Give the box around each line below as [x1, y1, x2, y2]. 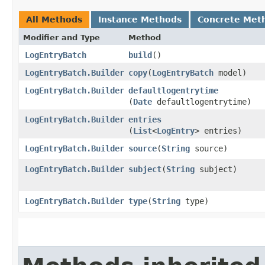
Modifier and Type [23, 33, 100, 42]
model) [214, 67, 247, 77]
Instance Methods [98, 14, 182, 24]
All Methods [26, 14, 82, 24]
